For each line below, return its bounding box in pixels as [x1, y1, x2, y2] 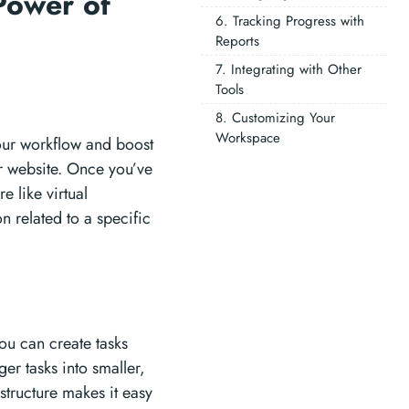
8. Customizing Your [215, 108, 335, 128]
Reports [215, 31, 259, 51]
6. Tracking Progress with [215, 11, 364, 31]
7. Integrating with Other [215, 59, 362, 79]
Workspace [215, 128, 280, 148]
